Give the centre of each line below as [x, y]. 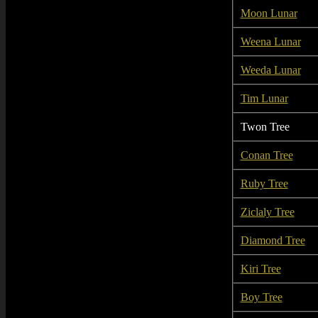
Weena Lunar [270, 42]
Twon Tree [265, 127]
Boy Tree [261, 297]
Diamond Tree [273, 240]
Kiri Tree [261, 269]
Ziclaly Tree [267, 212]
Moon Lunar [269, 13]
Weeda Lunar [270, 70]
